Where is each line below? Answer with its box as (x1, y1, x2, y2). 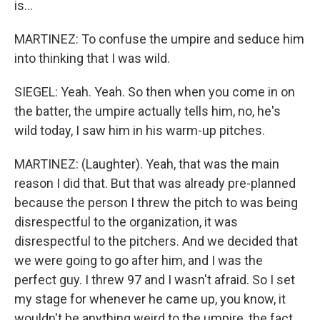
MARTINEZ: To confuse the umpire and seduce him (14, 31, 304, 46)
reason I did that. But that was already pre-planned (14, 176, 296, 191)
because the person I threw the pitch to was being (14, 195, 298, 210)
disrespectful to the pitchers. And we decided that (14, 234, 298, 249)
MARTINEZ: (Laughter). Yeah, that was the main (14, 156, 279, 171)
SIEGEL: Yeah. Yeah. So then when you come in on (14, 84, 295, 99)
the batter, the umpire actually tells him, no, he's (14, 104, 281, 119)
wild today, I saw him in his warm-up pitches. (14, 123, 265, 138)
